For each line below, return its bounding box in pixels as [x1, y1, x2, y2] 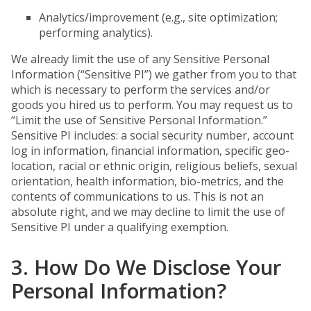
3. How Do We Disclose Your [11, 253, 281, 281]
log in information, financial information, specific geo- [11, 143, 289, 158]
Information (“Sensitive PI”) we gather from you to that [11, 67, 296, 82]
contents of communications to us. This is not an [11, 189, 264, 204]
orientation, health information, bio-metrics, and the [11, 174, 284, 189]
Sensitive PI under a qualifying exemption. [11, 219, 228, 235]
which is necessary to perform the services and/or [11, 82, 270, 97]
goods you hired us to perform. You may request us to [11, 97, 293, 112]
